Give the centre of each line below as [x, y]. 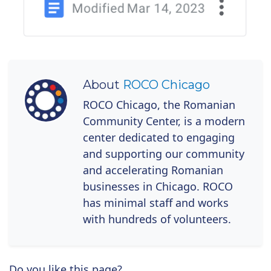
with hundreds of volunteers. [157, 219]
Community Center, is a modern [164, 121]
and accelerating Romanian [153, 170]
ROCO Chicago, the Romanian [159, 105]
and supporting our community [164, 154]
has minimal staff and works [156, 203]
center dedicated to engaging [159, 138]
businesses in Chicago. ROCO [158, 187]
